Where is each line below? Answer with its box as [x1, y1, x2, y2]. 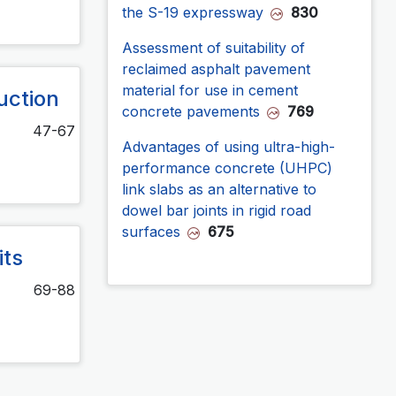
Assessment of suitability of [122, 38, 305, 57]
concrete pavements [122, 102, 260, 120]
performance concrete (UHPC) [122, 158, 332, 177]
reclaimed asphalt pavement [122, 59, 310, 78]
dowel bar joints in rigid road [122, 201, 311, 219]
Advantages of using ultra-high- [122, 137, 335, 156]
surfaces [122, 222, 180, 240]
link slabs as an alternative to [122, 179, 316, 198]
